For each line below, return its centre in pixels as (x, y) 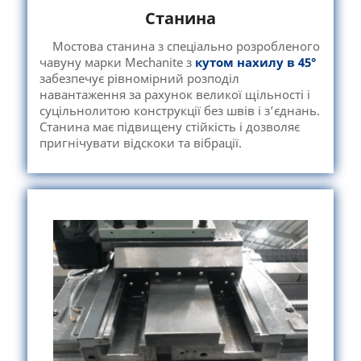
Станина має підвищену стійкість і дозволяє (169, 127)
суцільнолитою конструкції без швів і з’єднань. (179, 110)
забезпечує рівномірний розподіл (139, 78)
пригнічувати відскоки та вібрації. (140, 143)
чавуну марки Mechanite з (117, 62)
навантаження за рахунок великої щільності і (174, 94)
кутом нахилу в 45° (255, 62)
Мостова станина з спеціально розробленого (179, 46)
